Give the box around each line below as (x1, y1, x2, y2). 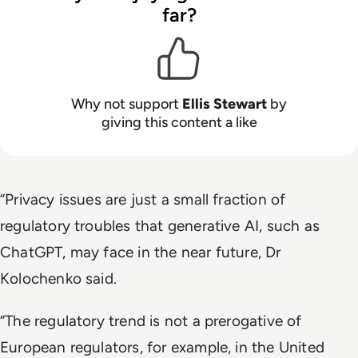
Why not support (71, 95, 182, 113)
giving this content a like (101, 113, 257, 132)
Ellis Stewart (182, 95, 267, 113)
